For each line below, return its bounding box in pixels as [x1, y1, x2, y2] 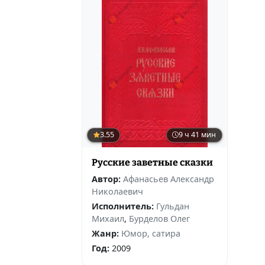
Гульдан [156, 200, 189, 212]
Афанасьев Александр [123, 173, 214, 185]
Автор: [92, 173, 121, 185]
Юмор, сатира [121, 227, 180, 239]
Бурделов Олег [129, 212, 190, 224]
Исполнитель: [92, 200, 154, 212]
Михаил [92, 212, 124, 224]
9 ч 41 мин [179, 130, 216, 140]
